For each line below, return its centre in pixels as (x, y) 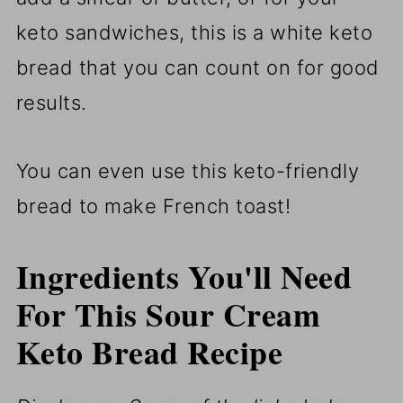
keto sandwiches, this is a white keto (194, 33)
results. (51, 103)
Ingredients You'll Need (184, 277)
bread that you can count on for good (197, 68)
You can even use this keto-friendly (188, 171)
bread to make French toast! (153, 206)
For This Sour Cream (168, 314)
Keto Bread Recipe (149, 352)
